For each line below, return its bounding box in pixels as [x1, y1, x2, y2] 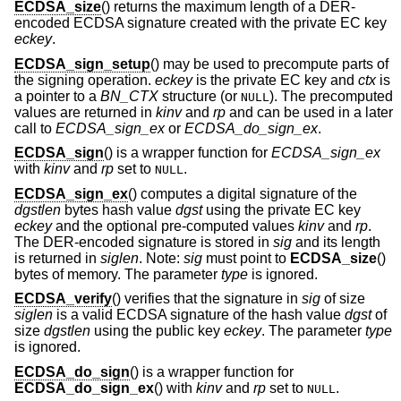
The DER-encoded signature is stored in [14, 234, 273, 250]
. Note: [139, 250, 183, 266]
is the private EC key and [192, 72, 358, 88]
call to [14, 120, 55, 136]
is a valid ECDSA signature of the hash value [53, 307, 345, 323]
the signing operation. [14, 72, 155, 88]
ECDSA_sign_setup [14, 55, 150, 72]
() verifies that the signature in [112, 291, 302, 307]
